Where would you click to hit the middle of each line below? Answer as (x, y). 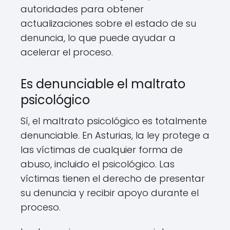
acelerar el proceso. (67, 52)
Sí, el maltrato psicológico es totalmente (114, 121)
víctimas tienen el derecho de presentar (113, 178)
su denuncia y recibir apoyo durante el (110, 193)
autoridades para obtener (82, 9)
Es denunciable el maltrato (103, 84)
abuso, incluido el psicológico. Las (98, 164)
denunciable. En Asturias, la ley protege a (115, 135)
